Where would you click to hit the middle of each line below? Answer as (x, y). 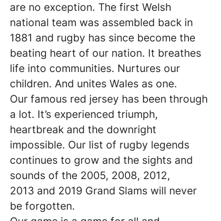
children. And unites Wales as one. (93, 84)
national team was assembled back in (101, 22)
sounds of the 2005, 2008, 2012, (90, 175)
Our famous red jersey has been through (109, 99)
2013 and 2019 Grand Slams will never (103, 191)
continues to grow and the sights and (101, 160)
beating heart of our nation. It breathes (106, 53)
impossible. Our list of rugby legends (100, 145)
